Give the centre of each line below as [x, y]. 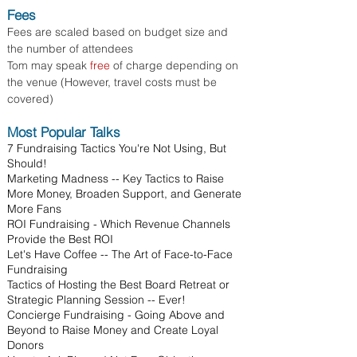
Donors [25, 345]
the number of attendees [70, 49]
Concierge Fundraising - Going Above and [116, 315]
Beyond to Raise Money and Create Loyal [113, 330]
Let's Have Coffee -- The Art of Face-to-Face [120, 254]
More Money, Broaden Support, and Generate [124, 194]
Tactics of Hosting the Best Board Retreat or [118, 284]
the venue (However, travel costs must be [112, 82]
